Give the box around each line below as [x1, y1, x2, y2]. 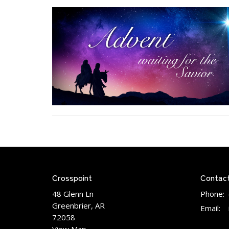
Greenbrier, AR [52, 200, 105, 211]
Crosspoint [52, 171, 92, 184]
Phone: [200, 189, 224, 199]
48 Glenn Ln [52, 189, 94, 199]
